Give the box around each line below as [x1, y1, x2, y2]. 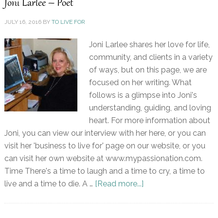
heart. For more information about [89, 116, 210, 126]
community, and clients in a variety [89, 53, 213, 62]
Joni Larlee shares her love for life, [89, 40, 210, 50]
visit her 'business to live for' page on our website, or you [4, 141, 205, 151]
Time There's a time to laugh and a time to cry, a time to [4, 166, 205, 176]
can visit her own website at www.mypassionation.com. [4, 154, 202, 163]
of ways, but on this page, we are [89, 65, 207, 75]
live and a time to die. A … [4, 179, 95, 189]
